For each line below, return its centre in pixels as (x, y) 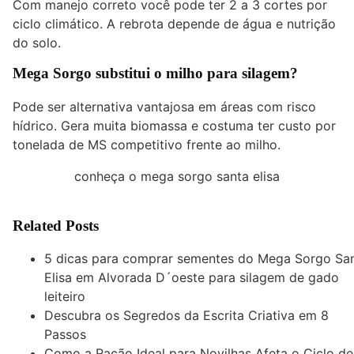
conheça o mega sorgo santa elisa (177, 176)
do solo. (37, 42)
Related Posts (56, 225)
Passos (65, 335)
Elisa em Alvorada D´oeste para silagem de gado (192, 278)
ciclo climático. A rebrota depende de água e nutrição (174, 23)
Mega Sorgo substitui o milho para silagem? (155, 73)
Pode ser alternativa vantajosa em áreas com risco (164, 106)
